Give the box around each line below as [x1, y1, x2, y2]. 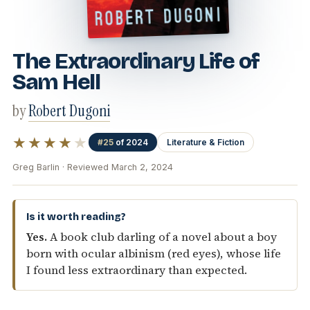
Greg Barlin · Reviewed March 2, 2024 [12, 162, 173, 173]
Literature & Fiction [167, 137, 245, 148]
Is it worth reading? [26, 211, 126, 224]
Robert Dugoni [28, 100, 110, 122]
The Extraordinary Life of [12, 48, 259, 75]
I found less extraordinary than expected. [26, 262, 247, 279]
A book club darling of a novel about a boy [47, 229, 277, 246]
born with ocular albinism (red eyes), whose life [26, 246, 281, 262]
